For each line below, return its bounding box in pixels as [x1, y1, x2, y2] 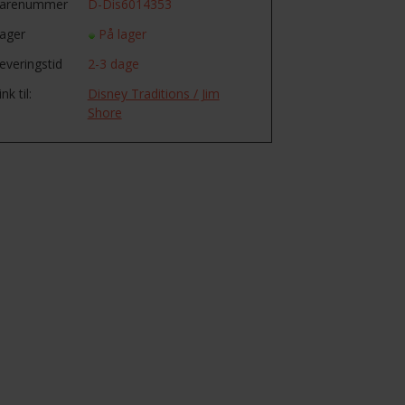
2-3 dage [87, 55, 139, 72]
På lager [98, 25, 150, 42]
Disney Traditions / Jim [87, 85, 220, 102]
